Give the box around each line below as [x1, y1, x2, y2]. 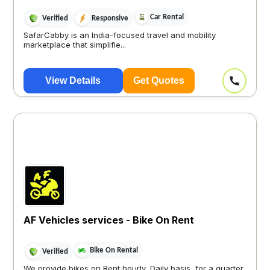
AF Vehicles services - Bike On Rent [23, 214, 194, 226]
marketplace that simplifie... [23, 40, 126, 49]
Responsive [91, 14, 128, 22]
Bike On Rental [89, 246, 138, 255]
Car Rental [149, 13, 184, 22]
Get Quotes [133, 75, 184, 86]
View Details [45, 75, 101, 86]
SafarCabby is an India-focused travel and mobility [23, 30, 216, 40]
